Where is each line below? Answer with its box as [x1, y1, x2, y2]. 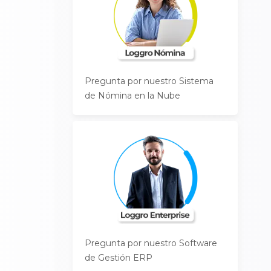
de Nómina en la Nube [85, 90, 181, 101]
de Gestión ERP [85, 252, 153, 263]
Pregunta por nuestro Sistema [85, 76, 214, 87]
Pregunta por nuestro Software [85, 238, 218, 249]
